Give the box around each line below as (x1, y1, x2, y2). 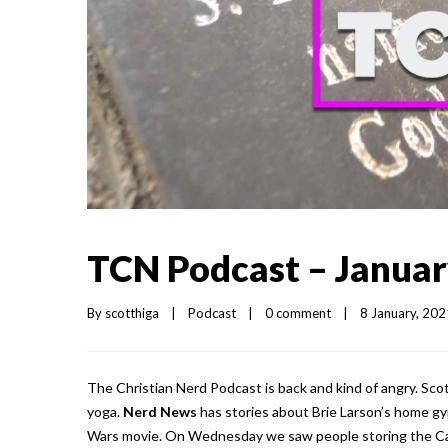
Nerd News (123, 402, 197, 420)
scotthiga (105, 304, 159, 321)
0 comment (265, 304, 331, 321)
